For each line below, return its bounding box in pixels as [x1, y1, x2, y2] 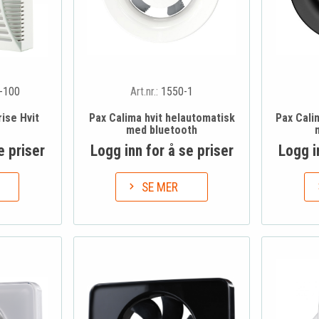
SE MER [142, 179, 179, 194]
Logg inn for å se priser [90, 142, 234, 160]
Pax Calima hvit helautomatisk [88, 111, 235, 125]
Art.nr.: [130, 85, 161, 99]
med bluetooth [126, 123, 197, 137]
